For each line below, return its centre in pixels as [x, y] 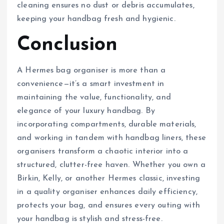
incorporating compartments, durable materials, [107, 124]
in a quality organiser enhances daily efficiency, [107, 192]
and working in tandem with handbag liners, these [111, 138]
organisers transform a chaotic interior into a [103, 151]
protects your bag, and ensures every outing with [108, 205]
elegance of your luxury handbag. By [86, 111]
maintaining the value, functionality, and [94, 97]
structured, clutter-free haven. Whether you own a [111, 165]
